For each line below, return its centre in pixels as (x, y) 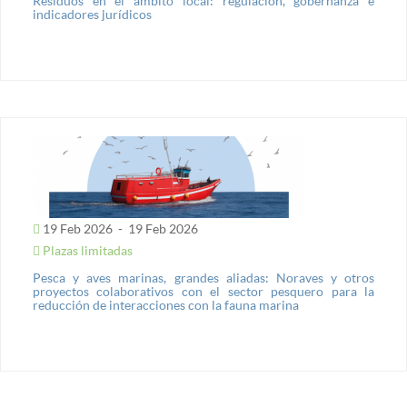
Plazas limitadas (86, 250)
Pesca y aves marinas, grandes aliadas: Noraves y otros (203, 278)
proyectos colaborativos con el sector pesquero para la (203, 291)
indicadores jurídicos (92, 14)
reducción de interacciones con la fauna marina (166, 305)
